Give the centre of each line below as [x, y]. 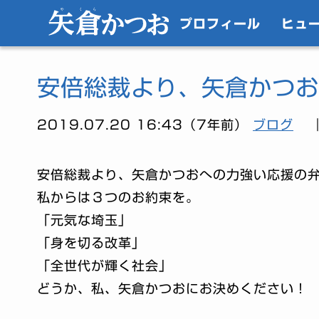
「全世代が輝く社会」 [105, 265]
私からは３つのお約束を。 [118, 197]
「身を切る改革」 [91, 242]
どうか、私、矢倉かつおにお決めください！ [172, 288]
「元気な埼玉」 [84, 220]
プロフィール [220, 23]
